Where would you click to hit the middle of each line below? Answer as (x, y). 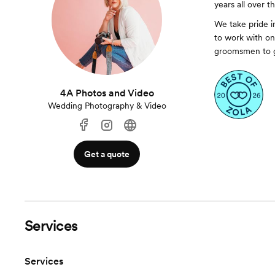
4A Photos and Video (107, 93)
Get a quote (107, 154)
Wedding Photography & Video (107, 106)
